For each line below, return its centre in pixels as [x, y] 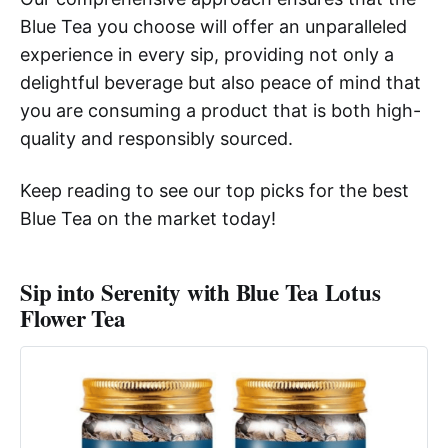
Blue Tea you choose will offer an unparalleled [213, 26]
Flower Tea [73, 317]
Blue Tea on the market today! [148, 218]
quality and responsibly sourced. [156, 138]
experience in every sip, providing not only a [207, 54]
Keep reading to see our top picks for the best [214, 190]
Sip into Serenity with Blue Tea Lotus [200, 291]
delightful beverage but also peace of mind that [220, 82]
